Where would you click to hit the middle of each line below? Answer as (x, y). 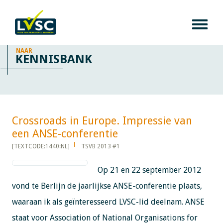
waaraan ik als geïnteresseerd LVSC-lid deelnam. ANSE (108, 202)
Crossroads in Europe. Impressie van (102, 120)
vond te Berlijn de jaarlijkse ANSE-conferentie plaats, (107, 186)
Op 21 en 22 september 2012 (149, 170)
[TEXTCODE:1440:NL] (41, 146)
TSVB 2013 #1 (100, 146)
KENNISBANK (54, 59)
